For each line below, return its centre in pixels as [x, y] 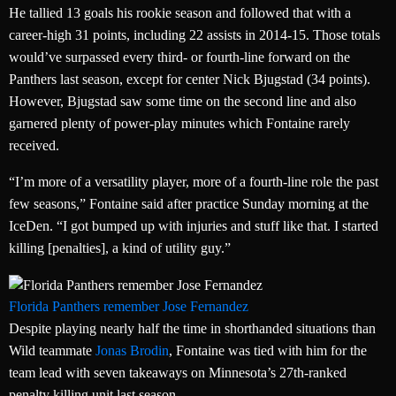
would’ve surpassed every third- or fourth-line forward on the [179, 57]
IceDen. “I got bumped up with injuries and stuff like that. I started [194, 226]
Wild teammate [52, 350]
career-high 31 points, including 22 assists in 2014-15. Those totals [194, 35]
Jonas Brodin [132, 350]
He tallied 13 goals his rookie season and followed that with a [180, 13]
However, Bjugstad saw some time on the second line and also [183, 102]
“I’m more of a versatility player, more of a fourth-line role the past [194, 182]
